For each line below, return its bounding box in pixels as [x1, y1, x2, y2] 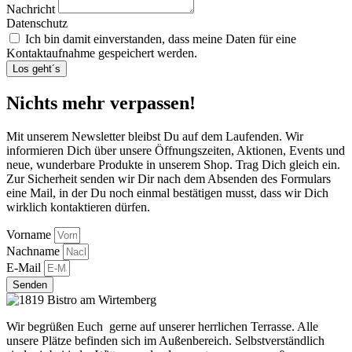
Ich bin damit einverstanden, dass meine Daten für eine [25, 31, 296, 46]
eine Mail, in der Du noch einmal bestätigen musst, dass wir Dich [6, 185, 328, 200]
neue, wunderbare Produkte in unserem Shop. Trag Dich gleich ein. [6, 157, 340, 171]
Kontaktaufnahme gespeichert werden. [6, 46, 197, 60]
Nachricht [6, 2, 58, 16]
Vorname [6, 227, 54, 241]
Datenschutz [6, 16, 68, 30]
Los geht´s [13, 62, 60, 75]
